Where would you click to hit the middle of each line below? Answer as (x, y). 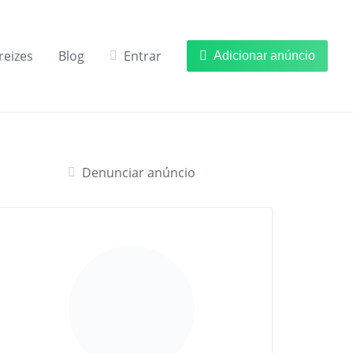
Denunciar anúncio (138, 173)
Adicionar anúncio (264, 56)
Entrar (143, 56)
